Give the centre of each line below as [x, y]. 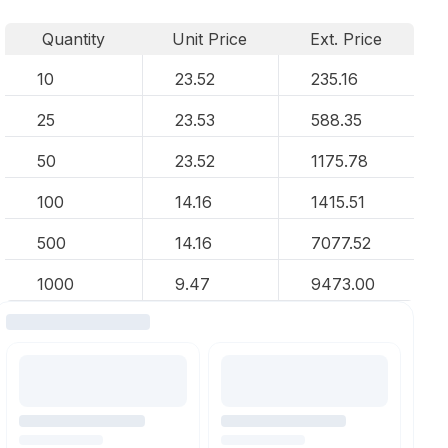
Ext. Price [346, 39]
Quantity [73, 39]
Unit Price [210, 39]
